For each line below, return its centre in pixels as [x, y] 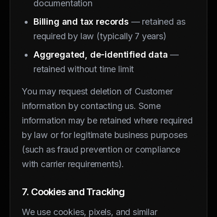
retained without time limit [84, 69]
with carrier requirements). [73, 164]
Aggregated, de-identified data [101, 54]
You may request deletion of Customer [97, 91]
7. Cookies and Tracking [73, 192]
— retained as [157, 21]
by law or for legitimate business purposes [105, 135]
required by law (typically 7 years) [100, 36]
